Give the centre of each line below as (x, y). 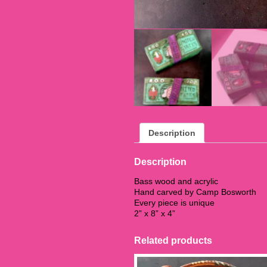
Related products (173, 240)
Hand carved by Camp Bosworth (195, 192)
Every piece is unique (174, 202)
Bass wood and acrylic (176, 181)
